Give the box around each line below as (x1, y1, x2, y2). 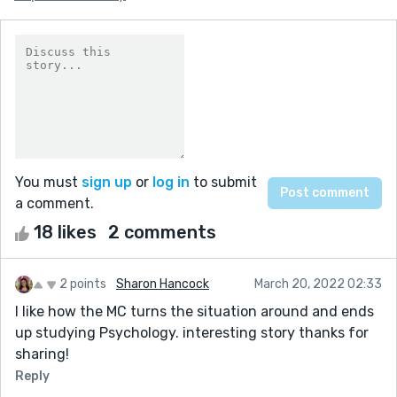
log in (152, 173, 190, 191)
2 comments (108, 221, 216, 243)
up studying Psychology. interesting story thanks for (15, 323, 369, 341)
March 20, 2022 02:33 (254, 276, 382, 292)
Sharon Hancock (116, 276, 209, 292)
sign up (82, 173, 132, 191)
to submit (190, 173, 257, 191)
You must (15, 173, 82, 191)
